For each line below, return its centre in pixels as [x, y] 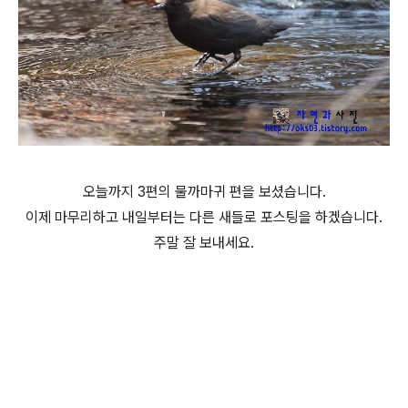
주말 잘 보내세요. [204, 243]
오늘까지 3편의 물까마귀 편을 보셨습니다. [204, 192]
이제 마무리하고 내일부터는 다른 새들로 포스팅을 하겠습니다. [204, 217]
